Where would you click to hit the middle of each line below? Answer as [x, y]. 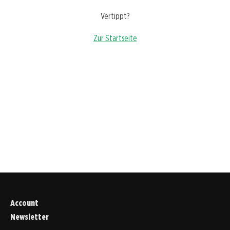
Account [24, 203]
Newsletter [30, 217]
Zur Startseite [115, 39]
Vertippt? [115, 16]
